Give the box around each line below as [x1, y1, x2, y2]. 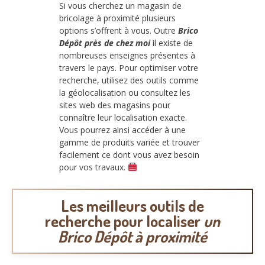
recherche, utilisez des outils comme [59, 74, 199, 86]
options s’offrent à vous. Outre [59, 24, 178, 36]
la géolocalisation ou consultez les [59, 86, 190, 98]
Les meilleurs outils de [61, 196, 204, 216]
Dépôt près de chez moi [59, 37, 150, 49]
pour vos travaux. [59, 161, 128, 173]
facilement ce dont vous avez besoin [59, 148, 199, 160]
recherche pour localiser [45, 211, 203, 231]
